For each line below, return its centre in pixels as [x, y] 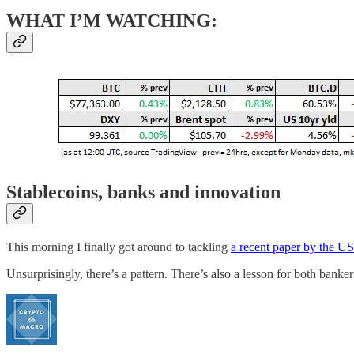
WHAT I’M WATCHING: [112, 20]
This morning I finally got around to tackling [119, 247]
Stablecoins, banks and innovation [143, 192]
